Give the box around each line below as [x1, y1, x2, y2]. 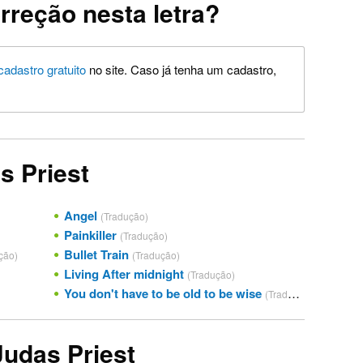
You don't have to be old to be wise [63, 284, 262, 302]
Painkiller [63, 225, 117, 244]
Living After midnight [63, 264, 184, 283]
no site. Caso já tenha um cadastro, [86, 60, 276, 78]
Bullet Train [63, 245, 129, 263]
